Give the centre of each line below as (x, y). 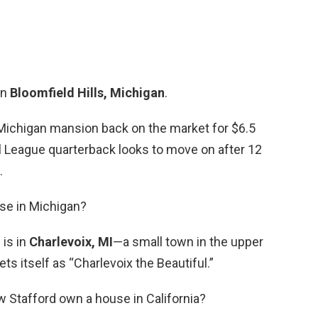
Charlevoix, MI (71, 241)
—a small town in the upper (188, 241)
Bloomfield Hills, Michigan (87, 92)
